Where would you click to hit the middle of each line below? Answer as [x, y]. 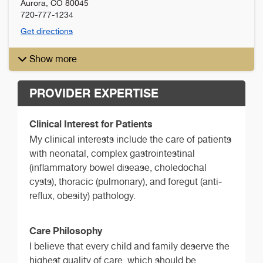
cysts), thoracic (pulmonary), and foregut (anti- [126, 181]
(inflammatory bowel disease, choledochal [118, 167]
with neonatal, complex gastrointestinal [112, 153]
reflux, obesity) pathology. [82, 195]
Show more [53, 59]
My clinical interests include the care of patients [130, 139]
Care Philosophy [66, 230]
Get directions [47, 31]
